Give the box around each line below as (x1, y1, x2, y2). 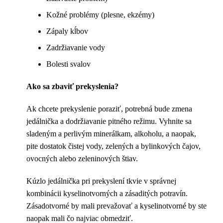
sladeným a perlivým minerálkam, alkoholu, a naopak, (26, 129, 196, 138)
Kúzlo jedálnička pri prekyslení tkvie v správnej (26, 177, 176, 186)
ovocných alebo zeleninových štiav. (26, 154, 138, 163)
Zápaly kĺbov (46, 27, 88, 36)
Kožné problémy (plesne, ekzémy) (46, 10, 154, 19)
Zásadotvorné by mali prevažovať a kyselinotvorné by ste (26, 202, 207, 211)
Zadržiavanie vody (46, 43, 105, 52)
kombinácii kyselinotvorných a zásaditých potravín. (26, 189, 188, 198)
